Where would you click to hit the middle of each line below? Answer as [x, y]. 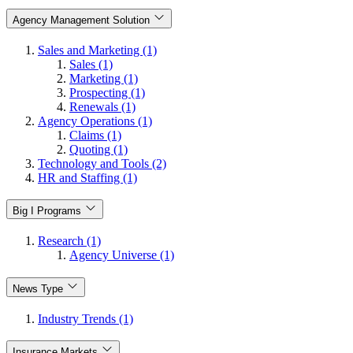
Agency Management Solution [81, 20]
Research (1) [69, 241]
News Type [38, 288]
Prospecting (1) [107, 92]
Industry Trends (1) [85, 318]
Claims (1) [95, 135]
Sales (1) [91, 64]
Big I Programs [47, 211]
